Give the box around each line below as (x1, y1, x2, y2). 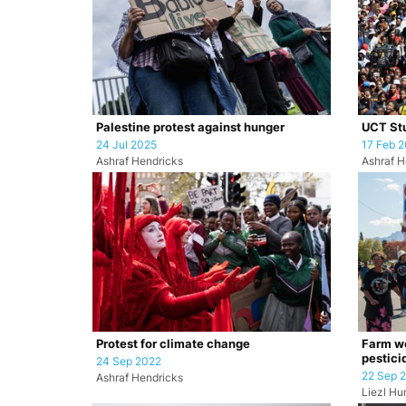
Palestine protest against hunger (96, 120, 285, 134)
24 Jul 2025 (96, 138, 157, 151)
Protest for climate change (96, 336, 250, 351)
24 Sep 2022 (96, 354, 161, 368)
